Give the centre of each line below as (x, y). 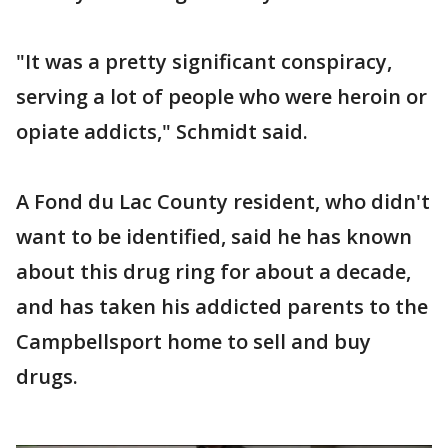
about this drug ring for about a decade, (213, 272)
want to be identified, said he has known (214, 237)
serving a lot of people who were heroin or (221, 97)
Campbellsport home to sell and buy (193, 342)
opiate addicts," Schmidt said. (162, 132)
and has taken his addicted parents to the (222, 307)
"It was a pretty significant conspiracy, (204, 62)
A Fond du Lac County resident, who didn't (223, 202)
